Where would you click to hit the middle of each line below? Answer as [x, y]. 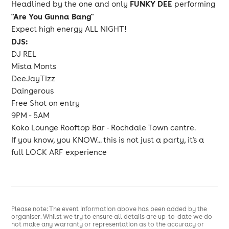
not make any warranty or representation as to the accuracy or [108, 224]
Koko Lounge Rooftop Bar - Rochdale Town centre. [104, 128]
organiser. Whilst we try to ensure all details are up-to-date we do [112, 216]
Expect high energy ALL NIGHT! [69, 29]
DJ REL [24, 54]
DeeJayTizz [33, 78]
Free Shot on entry [46, 103]
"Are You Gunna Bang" [53, 16]
